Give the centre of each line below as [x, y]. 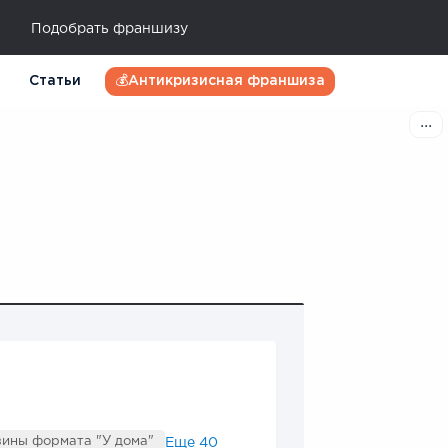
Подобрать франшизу [109, 29]
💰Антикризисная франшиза [220, 81]
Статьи [55, 81]
